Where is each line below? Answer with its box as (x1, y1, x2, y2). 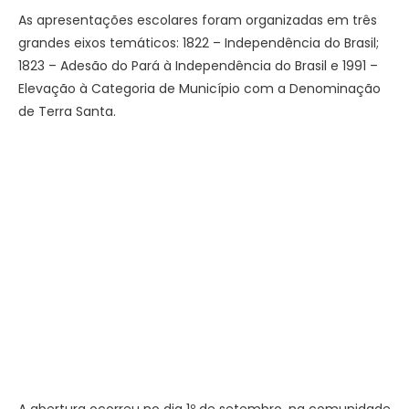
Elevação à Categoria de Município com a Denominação (18, 79, 381, 98)
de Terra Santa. (18, 101, 116, 121)
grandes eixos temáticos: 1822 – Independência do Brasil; (18, 33, 379, 52)
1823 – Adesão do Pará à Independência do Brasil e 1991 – (18, 56, 378, 75)
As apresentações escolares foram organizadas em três (18, 10, 377, 29)
